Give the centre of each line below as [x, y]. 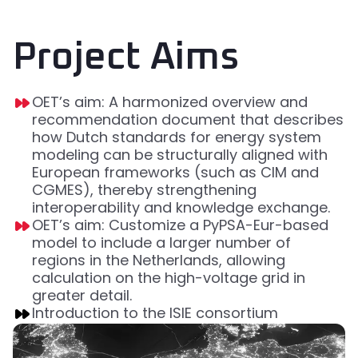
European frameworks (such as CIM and [175, 173]
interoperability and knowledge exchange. [181, 208]
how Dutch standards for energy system [177, 137]
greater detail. [82, 296]
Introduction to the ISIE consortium [155, 313]
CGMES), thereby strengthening [144, 190]
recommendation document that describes [188, 120]
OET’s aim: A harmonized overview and [170, 102]
